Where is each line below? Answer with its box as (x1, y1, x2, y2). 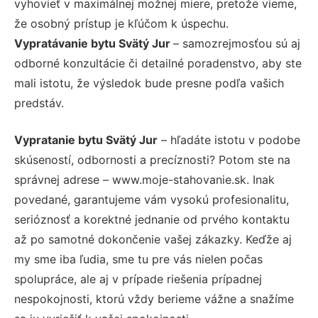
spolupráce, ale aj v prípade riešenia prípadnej (14, 272, 262, 287)
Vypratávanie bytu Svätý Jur (14, 36, 173, 51)
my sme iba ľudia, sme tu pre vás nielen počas (14, 252, 263, 267)
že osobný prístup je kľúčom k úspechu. (14, 16, 229, 31)
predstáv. (14, 96, 64, 111)
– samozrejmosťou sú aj (173, 36, 300, 51)
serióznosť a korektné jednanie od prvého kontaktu (14, 212, 290, 227)
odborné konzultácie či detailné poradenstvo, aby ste (14, 56, 302, 71)
